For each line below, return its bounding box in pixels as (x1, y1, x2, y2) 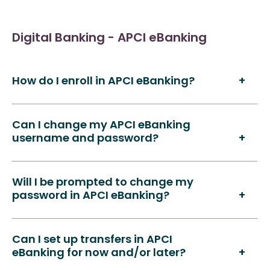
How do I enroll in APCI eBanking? (12, 76, 195, 87)
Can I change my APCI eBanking (12, 120, 190, 131)
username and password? (12, 133, 159, 145)
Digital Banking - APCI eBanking (12, 33, 207, 45)
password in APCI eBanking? (12, 190, 169, 202)
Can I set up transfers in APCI (12, 234, 172, 246)
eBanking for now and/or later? (12, 248, 186, 259)
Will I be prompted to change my (12, 177, 193, 189)
